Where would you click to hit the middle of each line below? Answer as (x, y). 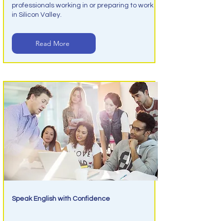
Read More (53, 43)
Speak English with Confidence (61, 199)
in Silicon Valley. (37, 15)
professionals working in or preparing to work (82, 5)
